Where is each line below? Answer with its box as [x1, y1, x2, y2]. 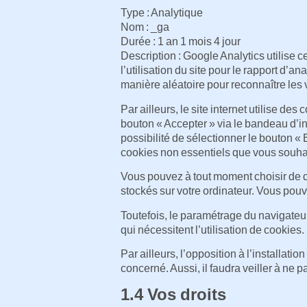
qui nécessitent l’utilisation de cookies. [121, 223, 304, 236]
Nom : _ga [121, 21, 169, 34]
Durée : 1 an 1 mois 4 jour [121, 36, 241, 48]
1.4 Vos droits [121, 285, 226, 304]
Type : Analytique [121, 7, 203, 19]
